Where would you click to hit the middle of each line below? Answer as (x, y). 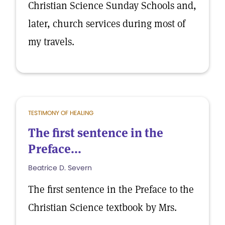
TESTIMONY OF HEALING (61, 113)
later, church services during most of (107, 24)
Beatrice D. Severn (60, 168)
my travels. (51, 42)
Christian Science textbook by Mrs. (102, 207)
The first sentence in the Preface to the (111, 189)
